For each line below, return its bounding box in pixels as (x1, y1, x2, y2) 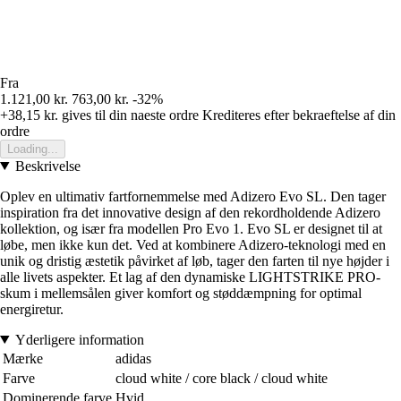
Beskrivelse (14, 158, 81, 174)
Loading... (7, 141, 58, 156)
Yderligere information (14, 331, 144, 347)
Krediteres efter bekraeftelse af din (202, 107, 396, 123)
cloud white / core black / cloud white (115, 370, 328, 386)
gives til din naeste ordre (58, 107, 199, 123)
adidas (115, 350, 151, 366)
